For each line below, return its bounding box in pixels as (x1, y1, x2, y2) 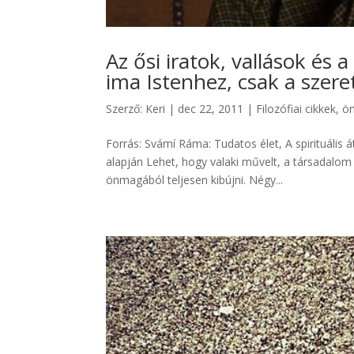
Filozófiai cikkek (256, 100, 337, 116)
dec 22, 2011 (178, 100, 244, 116)
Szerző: (106, 100, 146, 116)
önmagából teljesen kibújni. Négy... (106, 171, 284, 187)
